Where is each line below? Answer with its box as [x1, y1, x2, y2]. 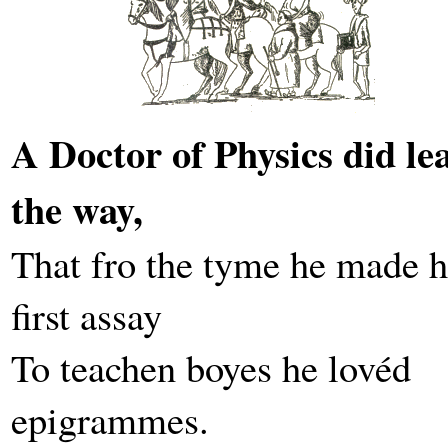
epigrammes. [11, 393, 209, 445]
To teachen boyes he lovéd [11, 341, 411, 393]
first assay [11, 289, 162, 341]
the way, [11, 181, 143, 237]
